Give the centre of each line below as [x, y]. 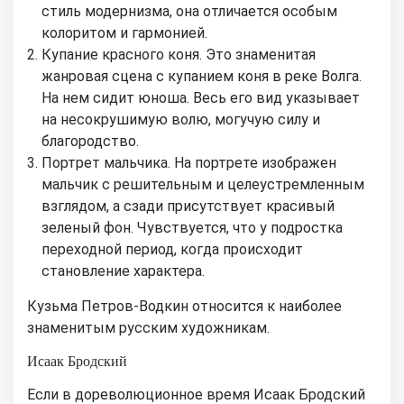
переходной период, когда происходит [172, 249]
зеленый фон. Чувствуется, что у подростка [192, 227]
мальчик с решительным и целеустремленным [203, 184]
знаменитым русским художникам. [148, 327]
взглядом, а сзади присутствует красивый [188, 206]
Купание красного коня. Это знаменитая [179, 54]
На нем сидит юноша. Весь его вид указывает [201, 97]
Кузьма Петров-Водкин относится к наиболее [184, 306]
